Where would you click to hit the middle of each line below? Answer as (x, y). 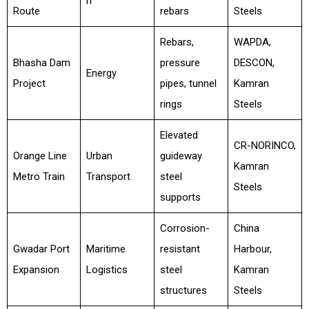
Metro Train (39, 177)
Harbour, (252, 249)
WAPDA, (252, 42)
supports (180, 197)
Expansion (36, 270)
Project (29, 83)
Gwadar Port (41, 249)
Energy (101, 73)
